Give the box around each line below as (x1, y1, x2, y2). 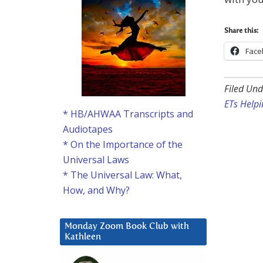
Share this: (224, 28, 258, 35)
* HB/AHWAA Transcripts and (63, 107, 193, 121)
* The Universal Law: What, (63, 168, 182, 182)
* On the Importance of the (63, 138, 183, 151)
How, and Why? (63, 184, 130, 197)
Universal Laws (63, 153, 129, 167)
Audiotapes (63, 123, 113, 136)
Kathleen (65, 232, 101, 242)
